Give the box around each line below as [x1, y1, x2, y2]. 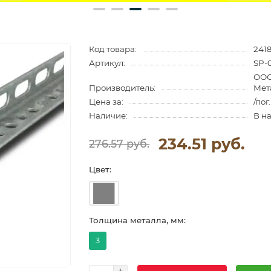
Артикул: [89, 57, 126, 68]
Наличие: [89, 110, 128, 120]
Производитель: [89, 82, 156, 93]
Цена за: [89, 96, 124, 106]
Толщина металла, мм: [89, 215, 186, 225]
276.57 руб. [89, 137, 150, 151]
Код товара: [89, 44, 137, 54]
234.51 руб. [158, 134, 246, 153]
